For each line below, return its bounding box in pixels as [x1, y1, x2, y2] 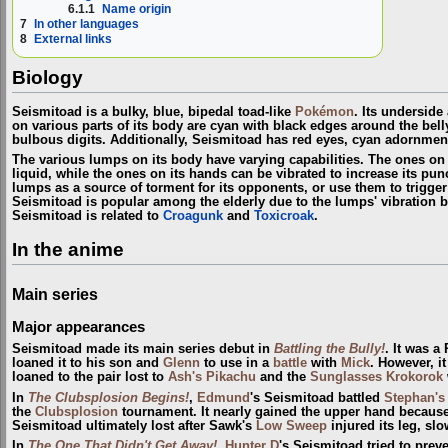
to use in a [200, 356, 273, 371]
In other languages [34, 17, 139, 32]
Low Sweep [256, 418, 327, 433]
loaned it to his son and [12, 356, 163, 371]
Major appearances [12, 318, 145, 335]
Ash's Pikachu [168, 370, 256, 385]
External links [34, 32, 112, 47]
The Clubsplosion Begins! [28, 390, 189, 405]
